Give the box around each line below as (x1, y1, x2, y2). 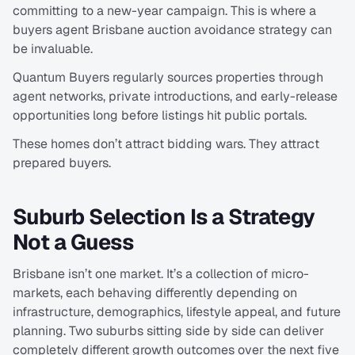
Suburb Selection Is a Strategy (13, 203, 315, 231)
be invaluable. (13, 40, 93, 58)
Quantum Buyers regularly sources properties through (13, 69, 323, 86)
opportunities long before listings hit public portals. (13, 107, 307, 124)
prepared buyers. (13, 155, 111, 172)
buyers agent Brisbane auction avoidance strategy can (13, 21, 332, 39)
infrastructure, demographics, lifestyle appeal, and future (13, 303, 341, 321)
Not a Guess (13, 228, 134, 257)
